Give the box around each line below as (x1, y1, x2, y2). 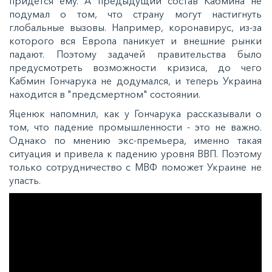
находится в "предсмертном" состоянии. (9, 87, 200, 100)
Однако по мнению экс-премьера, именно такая (9, 134, 262, 146)
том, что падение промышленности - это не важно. (9, 120, 262, 133)
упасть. (9, 174, 43, 186)
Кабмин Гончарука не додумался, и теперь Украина (9, 74, 262, 87)
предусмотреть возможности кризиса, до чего (9, 61, 262, 73)
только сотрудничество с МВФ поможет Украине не (9, 160, 262, 173)
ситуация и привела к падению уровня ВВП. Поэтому (9, 147, 262, 160)
